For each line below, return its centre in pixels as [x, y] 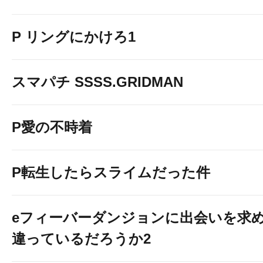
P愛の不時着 [52, 127]
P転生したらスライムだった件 [111, 172]
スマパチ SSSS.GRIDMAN [97, 82]
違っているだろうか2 [81, 239]
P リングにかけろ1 [74, 37]
